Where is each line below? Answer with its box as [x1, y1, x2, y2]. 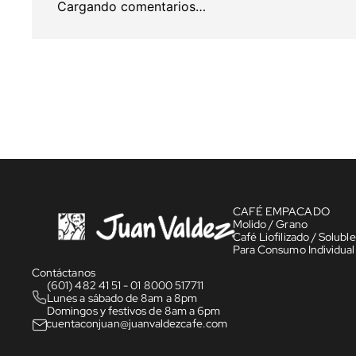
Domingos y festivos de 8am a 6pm [47, 304, 221, 318]
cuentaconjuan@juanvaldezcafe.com [45, 316, 227, 331]
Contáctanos [32, 265, 95, 280]
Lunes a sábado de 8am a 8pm [47, 291, 197, 305]
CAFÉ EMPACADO [232, 203, 330, 219]
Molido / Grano [232, 216, 308, 231]
